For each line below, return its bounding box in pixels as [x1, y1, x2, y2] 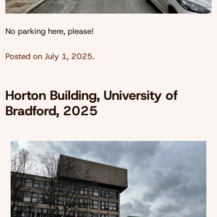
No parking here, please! [5, 25, 94, 36]
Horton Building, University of [5, 87, 178, 105]
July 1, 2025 [44, 51, 93, 62]
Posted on [5, 51, 45, 62]
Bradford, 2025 [5, 102, 98, 120]
